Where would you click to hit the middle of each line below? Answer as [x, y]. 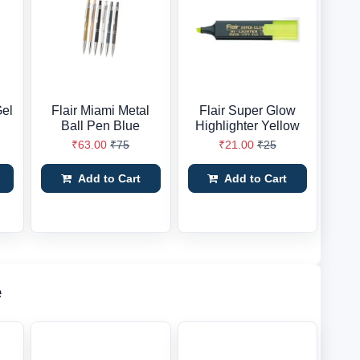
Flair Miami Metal [101, 110]
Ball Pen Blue [101, 126]
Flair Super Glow [247, 110]
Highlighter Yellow [247, 126]
